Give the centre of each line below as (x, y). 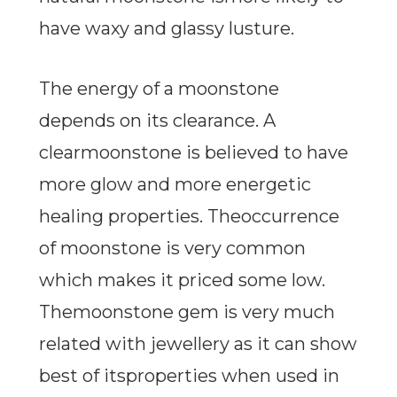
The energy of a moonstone (159, 89)
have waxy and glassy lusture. (166, 29)
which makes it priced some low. (182, 280)
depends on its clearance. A (157, 121)
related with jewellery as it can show (198, 344)
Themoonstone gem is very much (187, 312)
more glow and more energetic (175, 185)
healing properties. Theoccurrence (189, 217)
